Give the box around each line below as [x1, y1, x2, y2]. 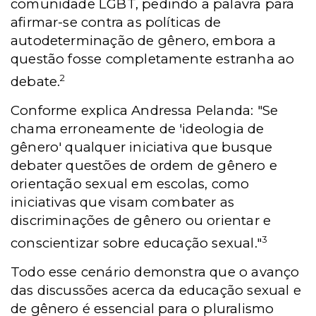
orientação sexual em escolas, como [11, 176, 250, 193]
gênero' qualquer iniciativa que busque [11, 139, 273, 156]
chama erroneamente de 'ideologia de [11, 121, 265, 138]
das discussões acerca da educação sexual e [11, 282, 301, 299]
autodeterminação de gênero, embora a [11, 32, 276, 49]
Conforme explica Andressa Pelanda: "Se [11, 102, 279, 119]
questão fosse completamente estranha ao [11, 50, 295, 67]
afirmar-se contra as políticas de [11, 13, 221, 30]
